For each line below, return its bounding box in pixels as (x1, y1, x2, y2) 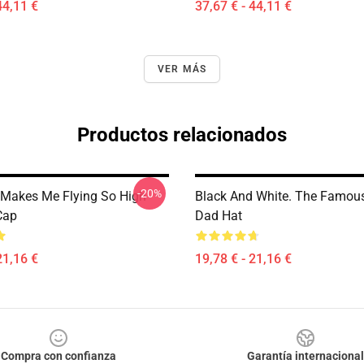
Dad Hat (195, 208, 242, 223)
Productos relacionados (77, 123, 287, 146)
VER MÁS (157, 63, 207, 75)
